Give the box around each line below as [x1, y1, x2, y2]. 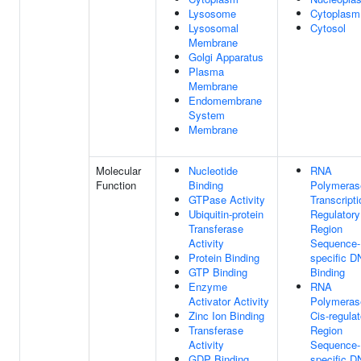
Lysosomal [189, 20, 239, 35]
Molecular [96, 163, 141, 178]
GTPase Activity [189, 192, 265, 207]
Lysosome [189, 6, 236, 21]
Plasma [189, 64, 224, 79]
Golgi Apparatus [189, 49, 263, 64]
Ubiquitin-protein [189, 206, 263, 222]
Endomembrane [189, 93, 262, 108]
